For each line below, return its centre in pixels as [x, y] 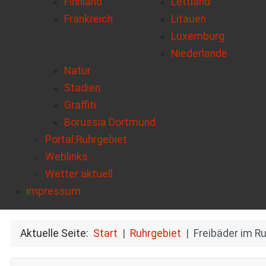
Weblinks [66, 157]
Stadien [82, 88]
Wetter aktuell [79, 174]
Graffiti [80, 105]
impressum [53, 191]
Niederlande [199, 54]
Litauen [189, 19]
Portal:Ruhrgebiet [86, 140]
